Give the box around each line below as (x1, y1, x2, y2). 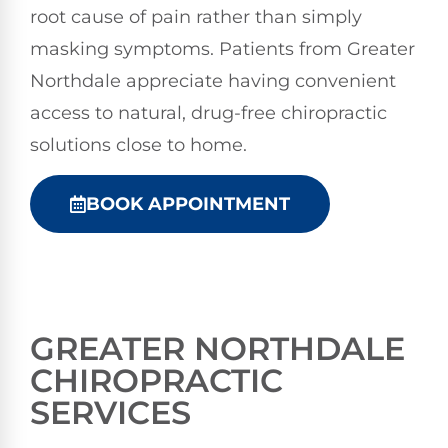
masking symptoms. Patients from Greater (30, 37, 415, 60)
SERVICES (30, 393, 191, 433)
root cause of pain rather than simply (30, 5, 362, 28)
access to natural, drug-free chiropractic (30, 101, 387, 124)
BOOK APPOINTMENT (86, 193, 290, 216)
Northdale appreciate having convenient (30, 69, 396, 92)
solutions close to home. (30, 133, 247, 156)
